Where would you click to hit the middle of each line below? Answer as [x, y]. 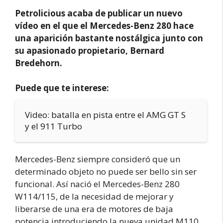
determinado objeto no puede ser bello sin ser [106, 171]
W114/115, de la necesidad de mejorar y [94, 196]
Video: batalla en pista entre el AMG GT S [105, 115]
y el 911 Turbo [54, 126]
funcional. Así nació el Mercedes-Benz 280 [97, 184]
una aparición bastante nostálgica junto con [109, 38]
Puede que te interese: [62, 88]
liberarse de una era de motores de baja [94, 209]
